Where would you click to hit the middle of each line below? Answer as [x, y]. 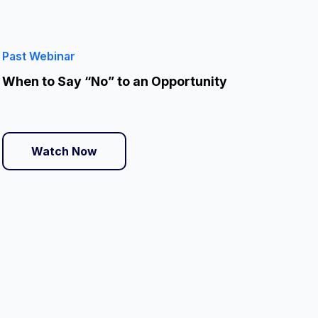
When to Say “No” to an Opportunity [114, 81]
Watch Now [64, 151]
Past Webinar [38, 56]
